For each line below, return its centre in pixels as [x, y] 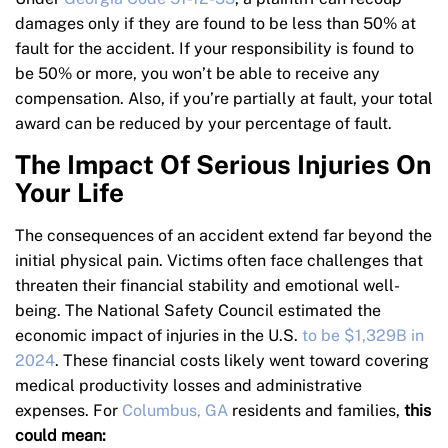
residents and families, [316, 411]
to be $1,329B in [363, 336]
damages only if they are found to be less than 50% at [215, 24]
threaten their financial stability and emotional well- [207, 286]
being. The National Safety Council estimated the [198, 311]
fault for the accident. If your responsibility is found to [214, 49]
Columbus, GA [175, 411]
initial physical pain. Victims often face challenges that [219, 261]
